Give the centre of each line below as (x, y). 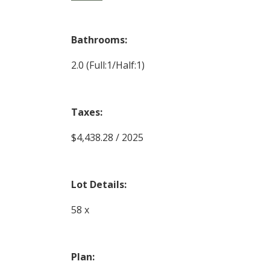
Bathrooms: (99, 40)
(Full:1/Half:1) (115, 65)
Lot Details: (99, 185)
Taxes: (86, 112)
